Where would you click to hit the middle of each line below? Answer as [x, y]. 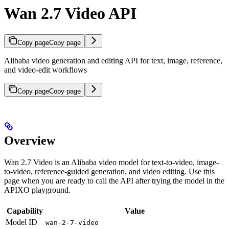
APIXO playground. [37, 190]
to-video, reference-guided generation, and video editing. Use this [109, 172]
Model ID [21, 222]
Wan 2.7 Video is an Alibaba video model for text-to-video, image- [111, 163]
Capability [25, 211]
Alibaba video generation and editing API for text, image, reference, [113, 60]
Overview [30, 141]
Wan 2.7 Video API [70, 14]
